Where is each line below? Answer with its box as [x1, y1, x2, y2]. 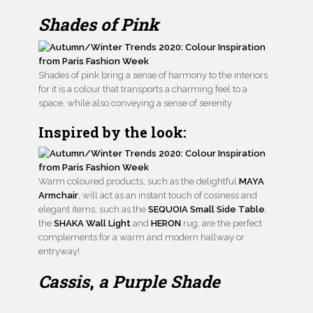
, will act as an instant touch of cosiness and [78, 190, 257, 201]
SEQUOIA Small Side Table [148, 204, 265, 215]
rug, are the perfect [183, 218, 262, 229]
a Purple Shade [94, 270, 220, 293]
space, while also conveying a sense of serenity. [38, 98, 233, 109]
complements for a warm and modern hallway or [38, 232, 245, 243]
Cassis [38, 270, 89, 293]
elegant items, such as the [38, 204, 148, 215]
